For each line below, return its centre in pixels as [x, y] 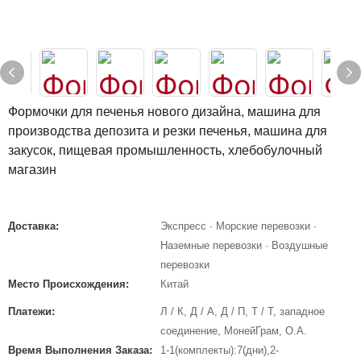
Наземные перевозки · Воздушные [244, 245]
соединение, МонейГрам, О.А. [234, 331]
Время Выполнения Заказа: [80, 350]
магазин [32, 170]
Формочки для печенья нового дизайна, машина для [164, 112]
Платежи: [31, 311]
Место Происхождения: [68, 284]
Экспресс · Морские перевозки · [239, 226]
